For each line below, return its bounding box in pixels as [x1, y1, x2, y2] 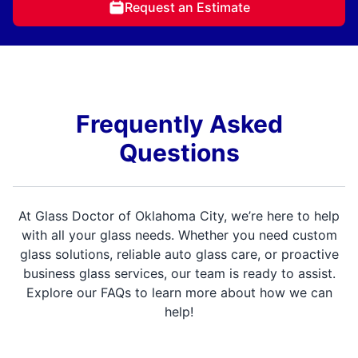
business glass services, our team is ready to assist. [22, 265, 336, 282]
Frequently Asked [75, 109, 283, 139]
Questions [118, 138, 240, 168]
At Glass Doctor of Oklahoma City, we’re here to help [18, 208, 340, 225]
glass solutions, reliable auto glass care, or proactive [19, 246, 339, 263]
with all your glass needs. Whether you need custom [21, 227, 337, 244]
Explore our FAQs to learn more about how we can [26, 284, 332, 301]
